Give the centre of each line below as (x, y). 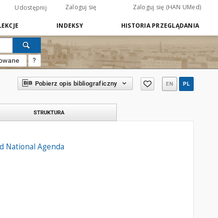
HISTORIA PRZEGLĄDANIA (160, 26)
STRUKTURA (49, 112)
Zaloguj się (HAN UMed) (167, 7)
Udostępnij (31, 8)
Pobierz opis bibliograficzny (76, 83)
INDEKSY (70, 26)
